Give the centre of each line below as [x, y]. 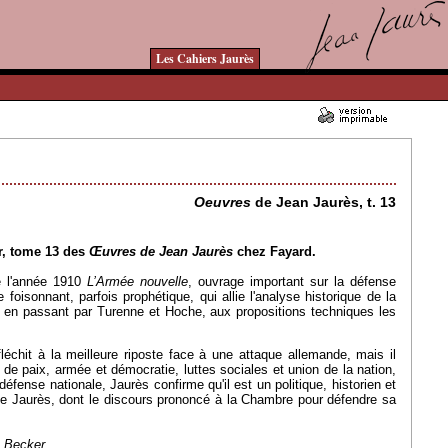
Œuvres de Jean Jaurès [161, 251]
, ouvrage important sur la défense [292, 281]
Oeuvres [223, 202]
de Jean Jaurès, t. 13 [324, 202]
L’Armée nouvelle [138, 281]
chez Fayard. [274, 251]
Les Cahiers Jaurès [205, 58]
